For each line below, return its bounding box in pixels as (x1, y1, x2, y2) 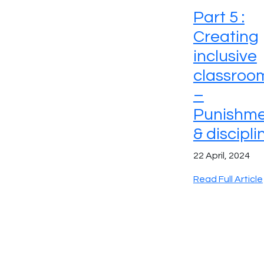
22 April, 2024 (193, 150, 250, 160)
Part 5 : (193, 8, 245, 26)
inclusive (193, 47, 257, 65)
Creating (193, 28, 259, 45)
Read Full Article (193, 174, 263, 184)
